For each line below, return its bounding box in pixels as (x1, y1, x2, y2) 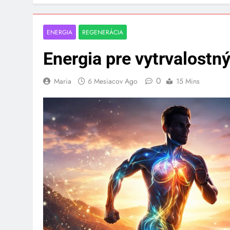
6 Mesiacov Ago (88, 78, 138, 88)
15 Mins (176, 78, 200, 88)
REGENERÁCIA (82, 30, 123, 39)
